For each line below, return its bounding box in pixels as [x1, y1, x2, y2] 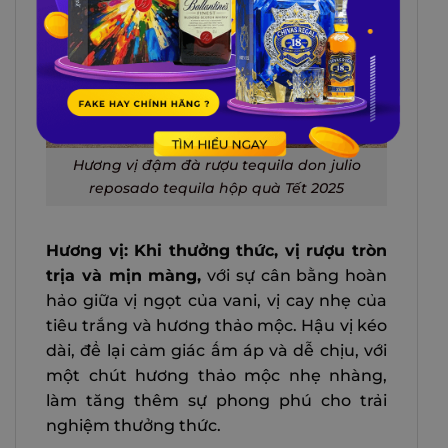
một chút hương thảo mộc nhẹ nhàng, [46, 365, 387, 385]
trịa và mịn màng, [46, 265, 202, 285]
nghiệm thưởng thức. [46, 415, 221, 435]
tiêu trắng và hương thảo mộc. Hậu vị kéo [46, 315, 387, 335]
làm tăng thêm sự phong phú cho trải [46, 390, 387, 410]
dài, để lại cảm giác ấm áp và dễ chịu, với [46, 340, 387, 360]
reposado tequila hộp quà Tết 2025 [89, 179, 344, 198]
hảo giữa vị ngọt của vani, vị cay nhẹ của [46, 290, 387, 310]
